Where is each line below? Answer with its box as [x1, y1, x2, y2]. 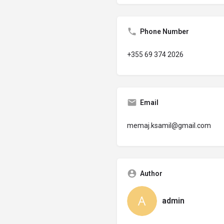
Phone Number [140, 27, 189, 35]
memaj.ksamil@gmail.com [127, 121, 211, 129]
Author [140, 169, 162, 177]
